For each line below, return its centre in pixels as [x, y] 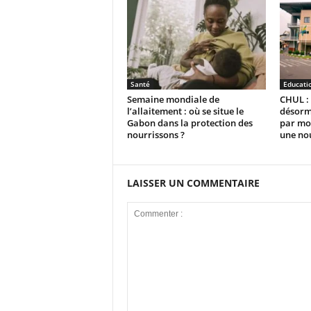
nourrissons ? [155, 135]
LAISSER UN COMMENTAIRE [193, 183]
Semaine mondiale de [173, 99]
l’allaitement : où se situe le [185, 111]
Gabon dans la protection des [190, 123]
